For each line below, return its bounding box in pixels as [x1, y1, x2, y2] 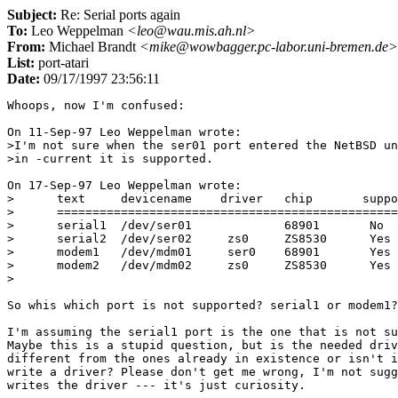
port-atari [35, 55, 89, 70]
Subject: [7, 7, 57, 22]
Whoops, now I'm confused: [7, 99, 185, 112]
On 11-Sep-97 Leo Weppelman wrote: [7, 125, 242, 139]
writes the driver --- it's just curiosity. [7, 378, 306, 392]
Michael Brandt [45, 39, 139, 54]
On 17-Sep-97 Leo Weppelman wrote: [7, 179, 242, 192]
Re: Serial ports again [57, 7, 180, 22]
